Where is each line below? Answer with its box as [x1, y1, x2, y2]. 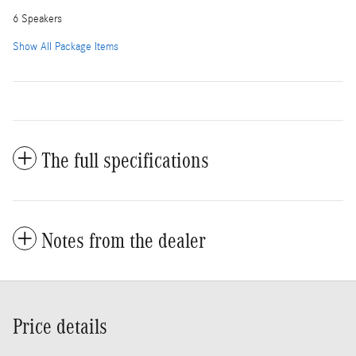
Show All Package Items [13, 40, 118, 53]
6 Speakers [13, 12, 62, 25]
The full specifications [41, 148, 209, 172]
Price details [13, 314, 107, 339]
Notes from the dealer [41, 228, 206, 253]
